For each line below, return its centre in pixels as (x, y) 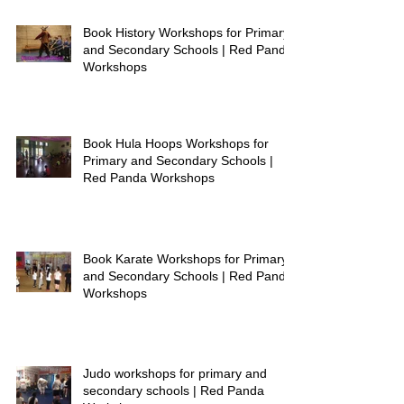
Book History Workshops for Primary (186, 32)
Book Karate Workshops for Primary (185, 259)
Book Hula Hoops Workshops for (176, 143)
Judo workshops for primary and (175, 373)
